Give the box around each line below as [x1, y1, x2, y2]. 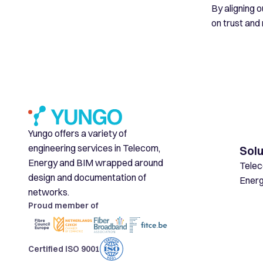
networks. [28, 186, 69, 198]
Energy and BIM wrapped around [28, 157, 163, 169]
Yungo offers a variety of [28, 127, 127, 140]
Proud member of [28, 200, 98, 211]
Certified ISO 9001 [28, 243, 100, 254]
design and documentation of [28, 171, 146, 184]
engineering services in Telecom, [28, 142, 160, 154]
